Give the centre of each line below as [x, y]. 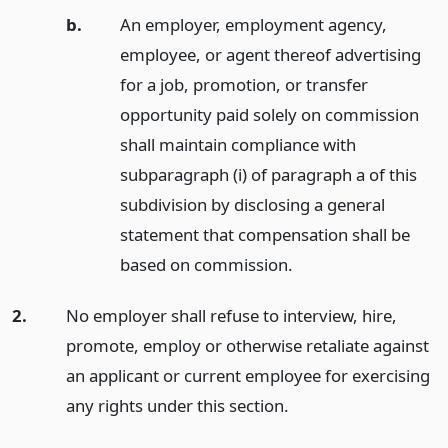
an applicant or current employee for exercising [247, 376]
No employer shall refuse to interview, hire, [231, 316]
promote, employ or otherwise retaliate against [247, 346]
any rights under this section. [177, 406]
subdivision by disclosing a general [252, 205]
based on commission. [206, 265]
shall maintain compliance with [237, 145]
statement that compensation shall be [264, 235]
